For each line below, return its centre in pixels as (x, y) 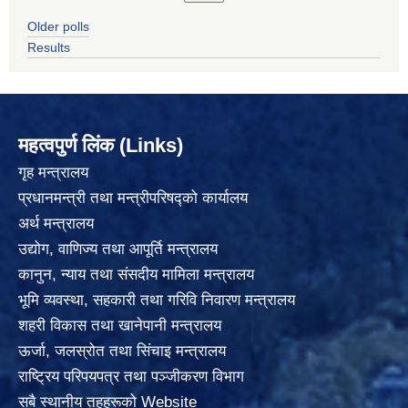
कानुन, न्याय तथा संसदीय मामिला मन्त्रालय (136, 275)
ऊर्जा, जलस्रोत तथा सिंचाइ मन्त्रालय (122, 352)
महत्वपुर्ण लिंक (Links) (101, 146)
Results (49, 48)
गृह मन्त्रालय (53, 173)
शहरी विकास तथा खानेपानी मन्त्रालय (120, 326)
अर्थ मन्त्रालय (56, 224)
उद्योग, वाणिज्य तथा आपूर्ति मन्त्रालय (118, 250)
